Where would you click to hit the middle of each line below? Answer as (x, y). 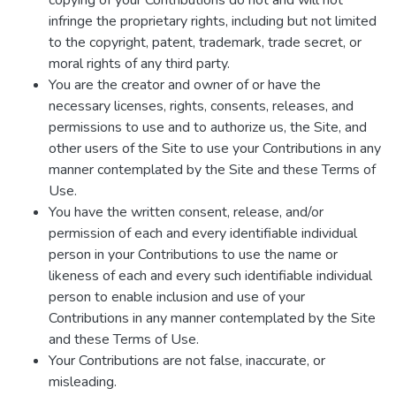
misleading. (83, 382)
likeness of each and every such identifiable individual (210, 276)
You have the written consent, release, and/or (186, 212)
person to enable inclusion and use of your (177, 297)
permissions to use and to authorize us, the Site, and (208, 127)
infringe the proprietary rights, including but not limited (213, 21)
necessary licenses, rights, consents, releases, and (201, 106)
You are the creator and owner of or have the (185, 85)
